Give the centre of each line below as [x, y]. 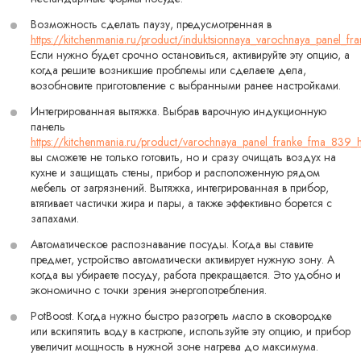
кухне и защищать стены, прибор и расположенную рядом [175, 172]
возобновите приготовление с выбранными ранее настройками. [185, 85]
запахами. [54, 218]
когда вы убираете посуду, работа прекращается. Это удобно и [185, 275]
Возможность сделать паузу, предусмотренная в [151, 24]
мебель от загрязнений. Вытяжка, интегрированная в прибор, [179, 187]
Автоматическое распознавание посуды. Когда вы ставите [172, 244]
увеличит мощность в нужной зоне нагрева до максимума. [174, 347]
